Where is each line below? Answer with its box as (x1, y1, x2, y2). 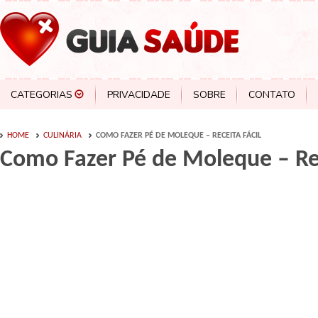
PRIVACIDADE (107, 88, 170, 102)
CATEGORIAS (11, 88, 72, 102)
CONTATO (248, 88, 295, 102)
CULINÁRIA (43, 131, 82, 140)
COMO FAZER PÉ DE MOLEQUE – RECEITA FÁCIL (96, 131, 261, 140)
